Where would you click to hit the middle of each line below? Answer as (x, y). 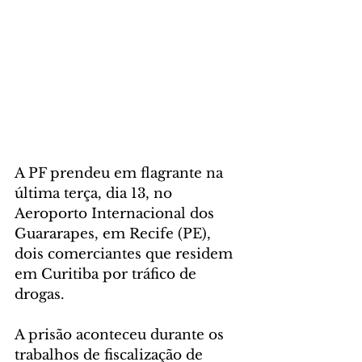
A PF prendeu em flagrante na (121, 173)
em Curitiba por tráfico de (107, 274)
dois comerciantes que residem (126, 254)
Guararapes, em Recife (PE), (115, 234)
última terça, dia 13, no (95, 193)
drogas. (40, 294)
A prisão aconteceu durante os (121, 335)
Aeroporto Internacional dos (116, 213)
